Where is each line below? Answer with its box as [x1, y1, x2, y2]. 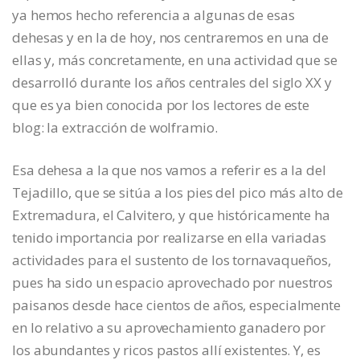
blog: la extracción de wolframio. [12, 117, 218, 137]
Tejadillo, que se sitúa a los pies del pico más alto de [12, 182, 343, 202]
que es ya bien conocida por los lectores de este [12, 95, 310, 114]
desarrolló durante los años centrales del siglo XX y [12, 72, 332, 92]
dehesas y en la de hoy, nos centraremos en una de [12, 27, 329, 47]
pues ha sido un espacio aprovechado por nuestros [12, 272, 333, 292]
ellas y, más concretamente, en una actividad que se [12, 50, 337, 69]
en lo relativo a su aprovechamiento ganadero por [12, 317, 326, 337]
